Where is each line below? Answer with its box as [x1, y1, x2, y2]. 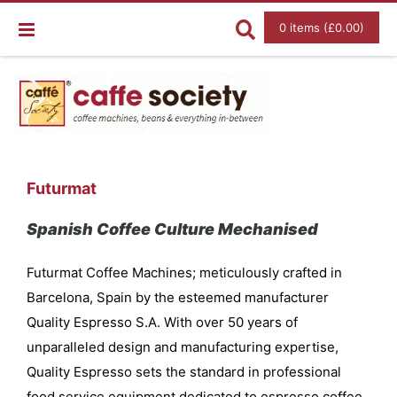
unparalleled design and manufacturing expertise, [27, 338, 339, 355]
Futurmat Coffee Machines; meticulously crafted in [27, 263, 342, 281]
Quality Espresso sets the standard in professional [27, 362, 341, 380]
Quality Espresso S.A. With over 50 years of [27, 313, 298, 331]
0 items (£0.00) [279, 20, 364, 35]
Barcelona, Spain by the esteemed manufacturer [27, 288, 329, 306]
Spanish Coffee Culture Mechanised [27, 219, 318, 238]
